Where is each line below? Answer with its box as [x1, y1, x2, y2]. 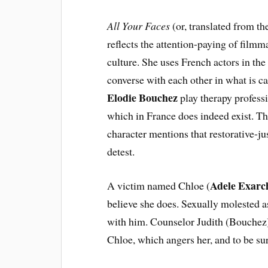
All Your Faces [107, 19, 170, 33]
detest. [107, 144, 135, 159]
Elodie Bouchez [107, 90, 178, 105]
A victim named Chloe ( [107, 178, 211, 193]
